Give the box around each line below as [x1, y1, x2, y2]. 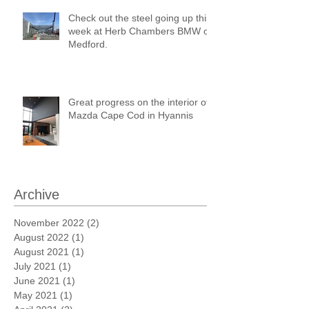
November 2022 [14, 217, 84, 228]
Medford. [68, 38, 108, 50]
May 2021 [14, 289, 57, 301]
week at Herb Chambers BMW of [68, 25, 212, 37]
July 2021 [14, 260, 56, 272]
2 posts [99, 217, 131, 228]
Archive [14, 186, 59, 202]
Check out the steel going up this [68, 12, 211, 23]
